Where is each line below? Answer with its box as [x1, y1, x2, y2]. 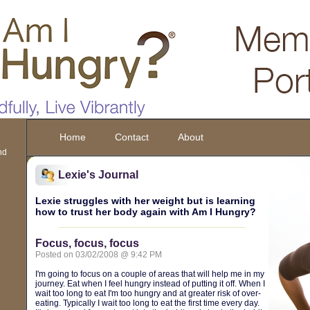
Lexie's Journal [57, 169, 138, 181]
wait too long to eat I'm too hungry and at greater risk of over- [35, 289, 261, 298]
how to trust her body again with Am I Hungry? [35, 206, 256, 217]
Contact [114, 131, 149, 143]
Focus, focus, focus [35, 237, 139, 249]
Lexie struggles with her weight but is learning [35, 195, 255, 206]
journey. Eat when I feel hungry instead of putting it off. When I [35, 279, 265, 289]
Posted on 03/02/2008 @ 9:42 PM [35, 250, 162, 259]
